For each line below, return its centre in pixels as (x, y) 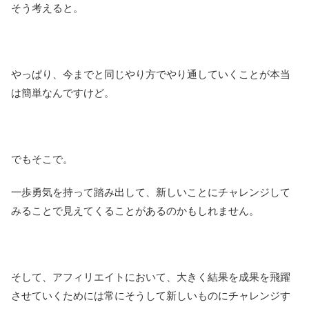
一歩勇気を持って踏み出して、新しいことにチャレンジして (151, 192)
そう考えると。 (47, 8)
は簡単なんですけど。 (63, 92)
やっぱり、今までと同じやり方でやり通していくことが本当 (151, 74)
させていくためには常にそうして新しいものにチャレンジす (151, 295)
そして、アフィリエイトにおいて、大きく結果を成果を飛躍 (151, 277)
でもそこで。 (42, 159)
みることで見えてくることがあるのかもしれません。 (135, 210)
